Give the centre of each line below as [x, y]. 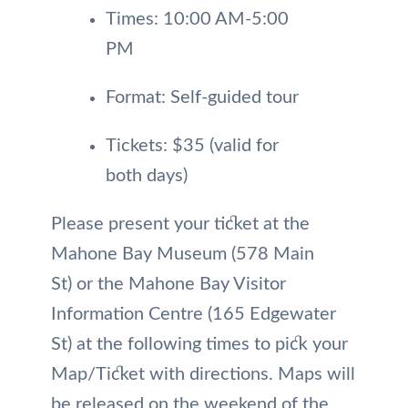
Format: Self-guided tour [202, 98]
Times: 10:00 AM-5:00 [197, 20]
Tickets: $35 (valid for [192, 146]
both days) [147, 176]
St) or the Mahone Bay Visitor [168, 285]
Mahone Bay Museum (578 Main [183, 255]
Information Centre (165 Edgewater [194, 315]
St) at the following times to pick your [199, 345]
